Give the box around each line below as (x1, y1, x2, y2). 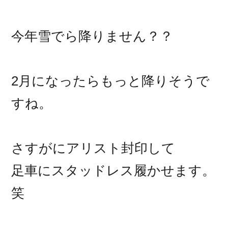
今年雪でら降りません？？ (11, 28, 174, 44)
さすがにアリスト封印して (11, 140, 176, 156)
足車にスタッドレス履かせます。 (11, 163, 216, 179)
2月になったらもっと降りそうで (11, 73, 210, 89)
